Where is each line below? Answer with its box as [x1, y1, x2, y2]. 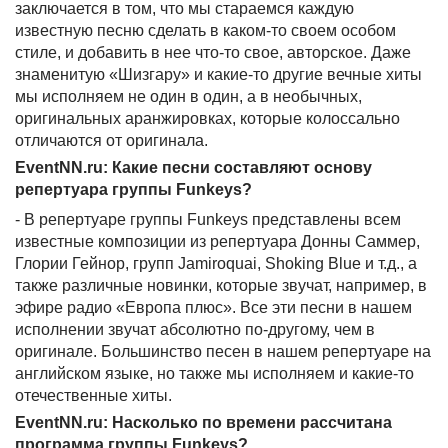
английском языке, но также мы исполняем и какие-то [15, 365, 414, 382]
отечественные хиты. [15, 387, 172, 404]
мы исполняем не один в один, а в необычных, [15, 88, 362, 105]
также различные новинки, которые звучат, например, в [15, 277, 427, 294]
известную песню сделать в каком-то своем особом [15, 22, 396, 39]
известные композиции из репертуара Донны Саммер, [15, 233, 420, 250]
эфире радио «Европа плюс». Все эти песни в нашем [15, 299, 412, 316]
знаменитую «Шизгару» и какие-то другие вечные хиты [15, 66, 422, 83]
